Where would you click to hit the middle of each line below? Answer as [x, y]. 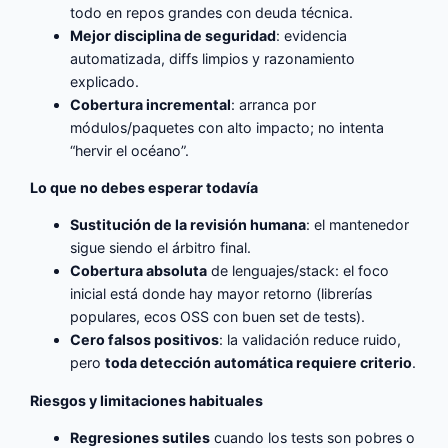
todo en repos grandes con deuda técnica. [212, 12]
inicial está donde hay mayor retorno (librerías [221, 294]
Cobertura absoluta [139, 271]
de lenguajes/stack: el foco [298, 271]
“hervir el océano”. [130, 150]
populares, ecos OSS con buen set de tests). [218, 317]
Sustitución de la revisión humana [188, 225]
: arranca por [274, 104]
